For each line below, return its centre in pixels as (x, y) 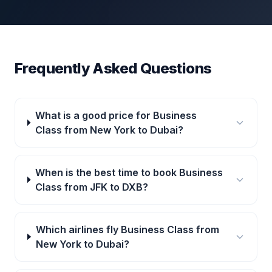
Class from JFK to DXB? (92, 187)
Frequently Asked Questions (113, 68)
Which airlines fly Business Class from (127, 229)
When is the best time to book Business (129, 172)
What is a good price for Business (116, 115)
